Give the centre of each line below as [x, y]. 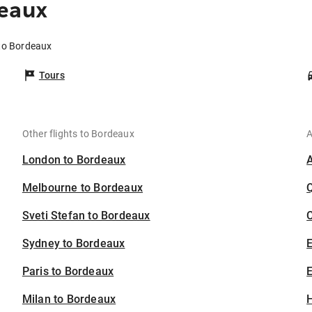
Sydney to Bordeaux [73, 244]
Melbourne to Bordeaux [83, 188]
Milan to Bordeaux [69, 299]
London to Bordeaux [74, 160]
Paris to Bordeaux [68, 272]
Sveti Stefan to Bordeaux [86, 216]
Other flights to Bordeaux [78, 134]
